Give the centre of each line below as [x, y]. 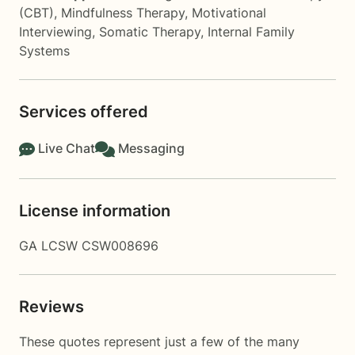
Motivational [229, 13]
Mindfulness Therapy [123, 13]
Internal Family [251, 32]
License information [95, 211]
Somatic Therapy [150, 32]
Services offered [84, 112]
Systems [44, 51]
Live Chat [67, 148]
